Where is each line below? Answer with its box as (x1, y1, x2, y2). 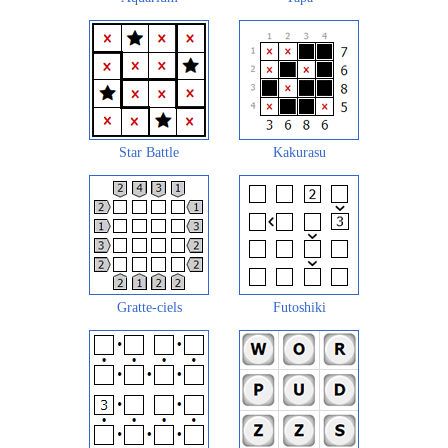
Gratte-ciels (116, 300, 182, 316)
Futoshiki (272, 300, 326, 316)
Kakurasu (272, 145, 326, 161)
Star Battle (119, 145, 179, 161)
